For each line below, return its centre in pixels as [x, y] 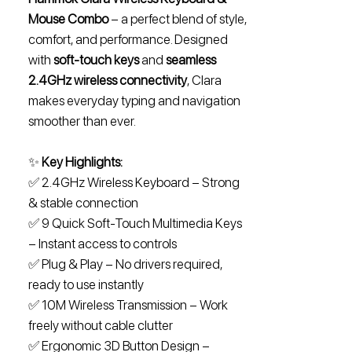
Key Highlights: [82, 162]
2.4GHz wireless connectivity [108, 81]
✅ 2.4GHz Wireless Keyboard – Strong [134, 183]
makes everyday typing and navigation [134, 101]
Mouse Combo [68, 19]
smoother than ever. [82, 121]
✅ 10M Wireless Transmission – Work [128, 305]
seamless [191, 60]
